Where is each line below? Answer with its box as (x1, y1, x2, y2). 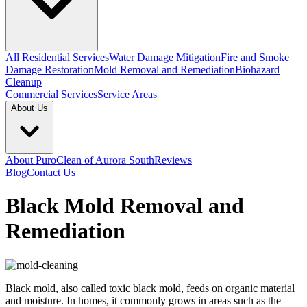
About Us (11, 103, 48, 113)
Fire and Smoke (221, 51, 289, 63)
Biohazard (235, 64, 280, 75)
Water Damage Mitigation (109, 51, 221, 63)
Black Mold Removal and (5, 193, 244, 219)
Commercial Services (5, 88, 97, 100)
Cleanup (5, 76, 42, 88)
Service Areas (97, 88, 157, 100)
